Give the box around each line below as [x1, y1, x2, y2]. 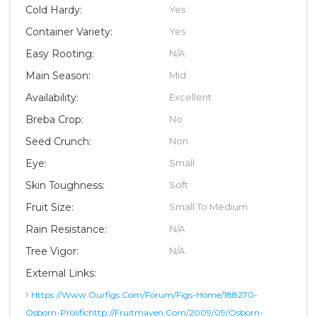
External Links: [25, 267, 96, 280]
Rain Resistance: [25, 223, 107, 236]
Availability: [25, 91, 79, 105]
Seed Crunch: [25, 135, 91, 149]
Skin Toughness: [25, 179, 105, 192]
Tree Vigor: [25, 245, 79, 258]
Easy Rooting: [25, 47, 94, 61]
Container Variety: [25, 25, 113, 39]
